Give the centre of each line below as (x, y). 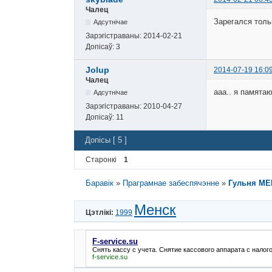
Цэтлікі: (100, 213)
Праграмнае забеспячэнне (171, 183)
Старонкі (101, 159)
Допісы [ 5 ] (106, 140)
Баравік (100, 183)
